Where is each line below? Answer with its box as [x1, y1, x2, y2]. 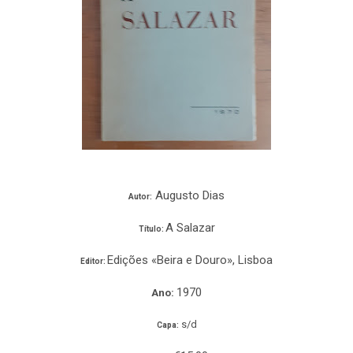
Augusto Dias [152, 188, 225, 203]
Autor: [128, 191, 152, 201]
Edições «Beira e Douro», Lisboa [107, 252, 273, 267]
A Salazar [165, 220, 215, 235]
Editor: [80, 256, 107, 266]
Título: [138, 224, 164, 233]
